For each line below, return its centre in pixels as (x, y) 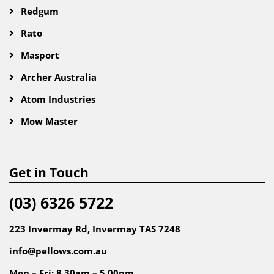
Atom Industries (57, 99)
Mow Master (48, 121)
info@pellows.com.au (58, 251)
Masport (39, 55)
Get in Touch (49, 172)
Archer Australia (57, 77)
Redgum (39, 11)
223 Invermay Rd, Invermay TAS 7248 (95, 229)
